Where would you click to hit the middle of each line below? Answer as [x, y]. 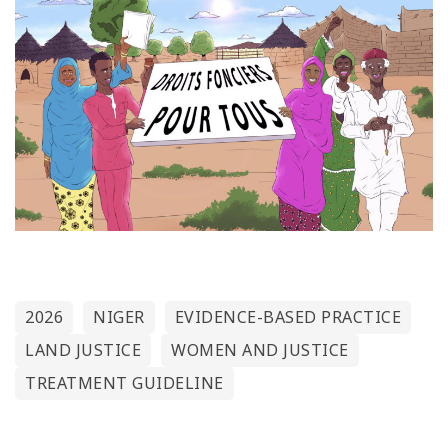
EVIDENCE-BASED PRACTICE [287, 317]
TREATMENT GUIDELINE [124, 383]
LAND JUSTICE [83, 350]
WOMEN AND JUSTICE [260, 350]
